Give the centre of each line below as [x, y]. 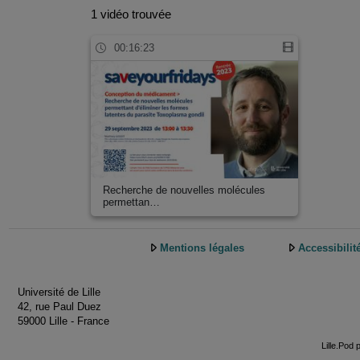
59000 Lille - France [63, 321]
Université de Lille [59, 292]
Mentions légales [202, 248]
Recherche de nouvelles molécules [184, 190]
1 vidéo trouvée [131, 15]
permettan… [131, 202]
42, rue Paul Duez [59, 306]
